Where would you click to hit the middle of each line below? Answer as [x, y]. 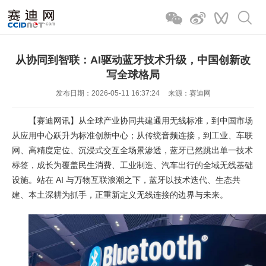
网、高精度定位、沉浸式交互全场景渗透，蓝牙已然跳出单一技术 [132, 150]
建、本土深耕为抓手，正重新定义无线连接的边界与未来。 [120, 195]
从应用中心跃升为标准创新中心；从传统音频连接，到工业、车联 [132, 135]
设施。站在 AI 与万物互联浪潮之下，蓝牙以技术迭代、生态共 [126, 180]
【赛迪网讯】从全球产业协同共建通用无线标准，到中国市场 [141, 121]
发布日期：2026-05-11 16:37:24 [107, 93]
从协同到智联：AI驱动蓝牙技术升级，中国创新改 [133, 60]
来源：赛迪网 [189, 93]
